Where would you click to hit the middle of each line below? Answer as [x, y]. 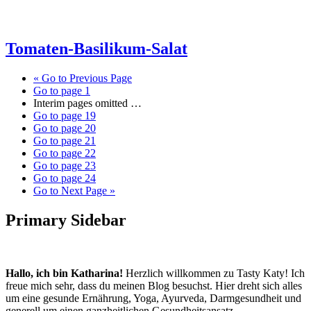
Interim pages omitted [81, 103]
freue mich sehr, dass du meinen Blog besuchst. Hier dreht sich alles [154, 285]
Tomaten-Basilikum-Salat [96, 48]
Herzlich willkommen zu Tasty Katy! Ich [214, 273]
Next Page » [87, 190]
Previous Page [99, 78]
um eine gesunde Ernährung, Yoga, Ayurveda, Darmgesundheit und [153, 298]
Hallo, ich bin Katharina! [64, 273]
